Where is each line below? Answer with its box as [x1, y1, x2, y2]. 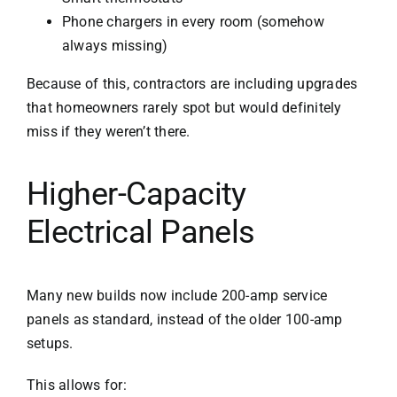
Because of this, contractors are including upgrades [26, 74, 358, 92]
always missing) [61, 36, 168, 54]
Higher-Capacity [26, 175, 246, 213]
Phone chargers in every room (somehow [61, 12, 324, 30]
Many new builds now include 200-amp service [26, 286, 328, 304]
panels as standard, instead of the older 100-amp [26, 310, 343, 328]
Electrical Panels [26, 213, 255, 251]
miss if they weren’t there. [26, 122, 191, 140]
